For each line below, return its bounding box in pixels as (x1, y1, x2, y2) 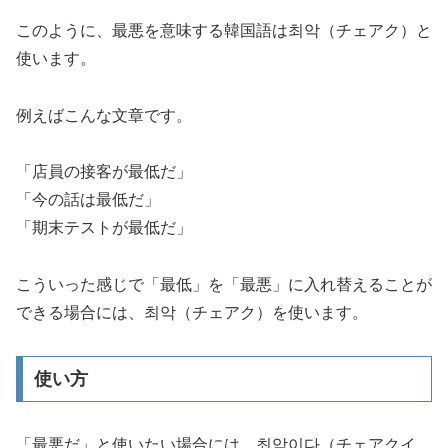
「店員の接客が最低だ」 (16, 163, 192, 181)
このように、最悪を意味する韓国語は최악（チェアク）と (16, 21, 432, 39)
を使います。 (272, 304, 368, 322)
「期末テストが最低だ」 (16, 219, 192, 237)
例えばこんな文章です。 (16, 106, 192, 124)
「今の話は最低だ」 (16, 191, 160, 209)
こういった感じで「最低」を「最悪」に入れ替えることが (16, 276, 432, 294)
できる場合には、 (16, 304, 144, 322)
